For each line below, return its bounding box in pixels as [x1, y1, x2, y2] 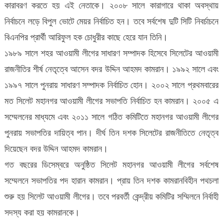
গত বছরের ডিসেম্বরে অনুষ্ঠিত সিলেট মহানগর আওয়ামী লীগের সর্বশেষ [4, 159, 219, 170]
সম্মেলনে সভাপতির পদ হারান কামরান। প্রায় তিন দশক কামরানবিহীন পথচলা [4, 175, 219, 186]
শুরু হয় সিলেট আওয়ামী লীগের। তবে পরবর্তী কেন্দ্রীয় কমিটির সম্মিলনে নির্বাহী [4, 191, 219, 202]
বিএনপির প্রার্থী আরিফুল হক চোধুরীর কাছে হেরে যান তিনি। [4, 32, 168, 42]
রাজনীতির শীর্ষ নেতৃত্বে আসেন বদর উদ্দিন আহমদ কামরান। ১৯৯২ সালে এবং [4, 64, 219, 74]
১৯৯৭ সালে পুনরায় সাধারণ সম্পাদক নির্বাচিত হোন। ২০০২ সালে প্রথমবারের [4, 80, 219, 90]
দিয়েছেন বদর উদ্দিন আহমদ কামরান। [4, 143, 108, 154]
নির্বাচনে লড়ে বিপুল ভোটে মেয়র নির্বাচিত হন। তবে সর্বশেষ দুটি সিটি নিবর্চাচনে [4, 16, 219, 26]
